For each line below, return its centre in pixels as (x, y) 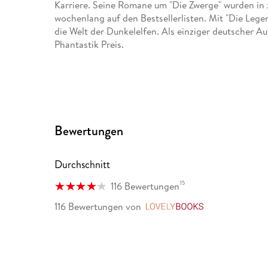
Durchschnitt (83, 165)
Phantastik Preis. (89, 44)
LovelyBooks (235, 207)
